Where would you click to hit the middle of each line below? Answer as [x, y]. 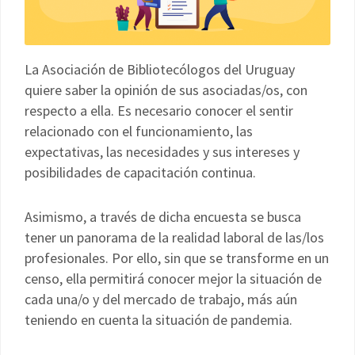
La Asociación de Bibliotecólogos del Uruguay [160, 69]
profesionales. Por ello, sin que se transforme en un [177, 258]
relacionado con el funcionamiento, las [139, 131]
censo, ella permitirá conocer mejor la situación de [173, 278]
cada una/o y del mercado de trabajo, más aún [161, 299]
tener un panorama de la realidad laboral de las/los [174, 237]
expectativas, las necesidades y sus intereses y [162, 151]
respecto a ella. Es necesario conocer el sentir [159, 110]
